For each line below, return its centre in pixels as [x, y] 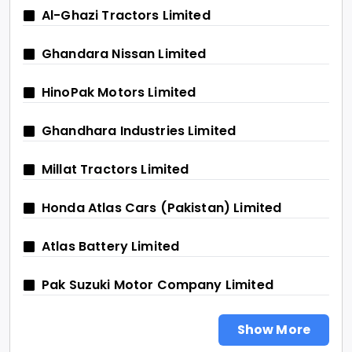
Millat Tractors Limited [115, 170]
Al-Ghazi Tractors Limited [126, 16]
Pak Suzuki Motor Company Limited [158, 285]
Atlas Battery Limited [111, 247]
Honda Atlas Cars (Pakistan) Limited [162, 208]
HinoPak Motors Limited [119, 93]
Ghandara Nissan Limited [124, 54]
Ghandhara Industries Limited [139, 131]
